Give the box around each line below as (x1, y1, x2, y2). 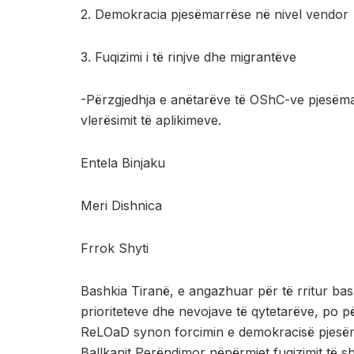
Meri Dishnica (81, 197, 162, 213)
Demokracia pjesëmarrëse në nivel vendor (95, 6, 348, 22)
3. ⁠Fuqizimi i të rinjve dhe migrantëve (81, 48, 296, 65)
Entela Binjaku (81, 154, 165, 171)
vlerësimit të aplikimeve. (81, 111, 221, 128)
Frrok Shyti (81, 239, 149, 256)
